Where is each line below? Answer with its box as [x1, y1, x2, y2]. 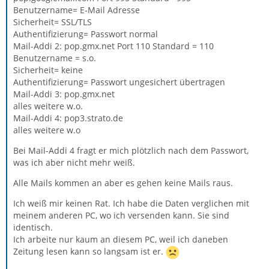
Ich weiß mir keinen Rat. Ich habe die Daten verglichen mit [13, 198, 249, 209]
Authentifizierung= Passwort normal [13, 28, 158, 40]
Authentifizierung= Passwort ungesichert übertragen [13, 76, 225, 88]
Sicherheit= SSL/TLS [13, 16, 92, 28]
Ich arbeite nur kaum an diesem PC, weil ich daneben [13, 234, 228, 245]
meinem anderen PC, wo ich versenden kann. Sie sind [13, 210, 229, 221]
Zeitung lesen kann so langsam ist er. [13, 246, 166, 258]
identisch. [13, 222, 53, 233]
